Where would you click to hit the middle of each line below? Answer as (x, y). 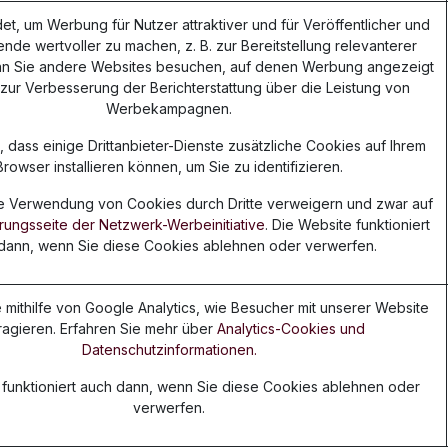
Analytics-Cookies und (291, 328)
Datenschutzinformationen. (169, 349)
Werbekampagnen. (169, 108)
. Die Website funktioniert (347, 224)
